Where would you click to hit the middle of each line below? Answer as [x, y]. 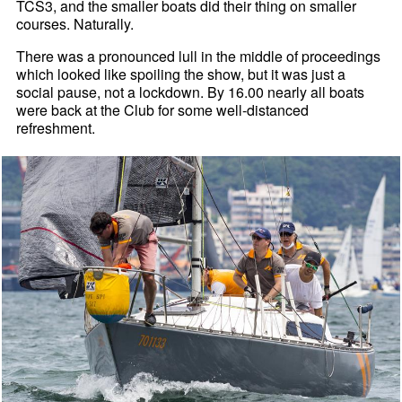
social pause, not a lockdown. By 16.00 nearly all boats [191, 92]
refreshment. [56, 128]
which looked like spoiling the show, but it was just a [181, 74]
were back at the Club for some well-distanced [163, 110]
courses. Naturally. [75, 24]
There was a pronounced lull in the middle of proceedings [199, 57]
